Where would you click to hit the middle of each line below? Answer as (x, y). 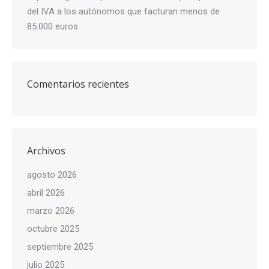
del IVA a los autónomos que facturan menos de (123, 11)
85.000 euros (53, 26)
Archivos (46, 151)
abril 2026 (46, 193)
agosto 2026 (52, 175)
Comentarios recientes (78, 84)
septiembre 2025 (60, 247)
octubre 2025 (53, 229)
